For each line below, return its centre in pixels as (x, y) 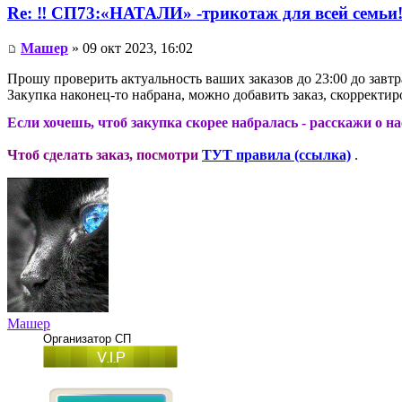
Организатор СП (87, 338)
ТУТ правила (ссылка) (276, 154)
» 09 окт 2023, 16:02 (131, 48)
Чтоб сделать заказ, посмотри (103, 154)
